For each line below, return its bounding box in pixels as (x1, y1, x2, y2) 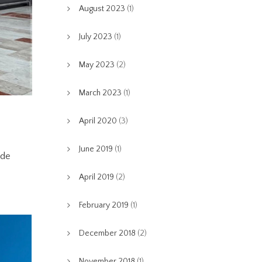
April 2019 (78, 173, 114, 182)
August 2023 (78, 4, 125, 13)
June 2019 (78, 144, 113, 154)
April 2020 (78, 116, 117, 126)
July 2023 (78, 32, 112, 42)
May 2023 (78, 60, 115, 70)
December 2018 (78, 229, 136, 238)
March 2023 (78, 88, 122, 98)
